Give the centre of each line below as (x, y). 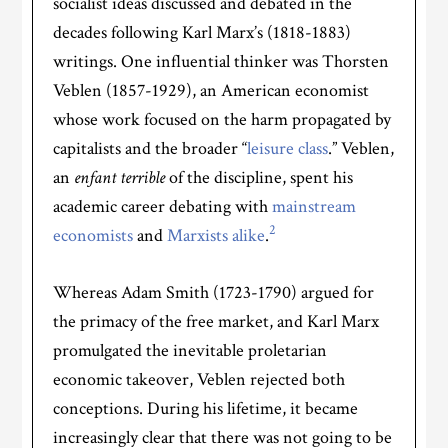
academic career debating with (163, 207)
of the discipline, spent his (259, 178)
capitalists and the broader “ (150, 149)
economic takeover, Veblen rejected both (199, 380)
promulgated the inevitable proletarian (190, 351)
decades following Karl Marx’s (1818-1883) (202, 33)
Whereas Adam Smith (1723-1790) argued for (214, 293)
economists (93, 236)
